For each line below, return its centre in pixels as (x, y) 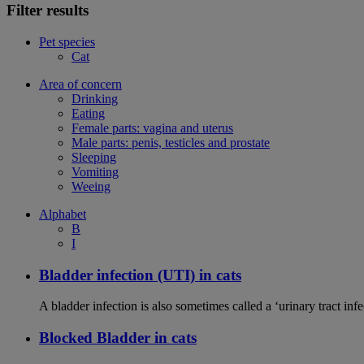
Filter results (48, 11)
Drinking (95, 98)
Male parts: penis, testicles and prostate (171, 142)
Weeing (91, 186)
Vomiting (95, 171)
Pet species (67, 41)
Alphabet (63, 214)
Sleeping (94, 157)
